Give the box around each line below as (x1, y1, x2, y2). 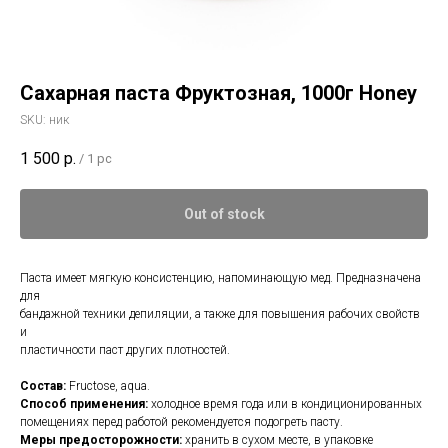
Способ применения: (20, 397, 151, 412)
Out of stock (183, 206, 265, 223)
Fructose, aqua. (66, 379, 150, 394)
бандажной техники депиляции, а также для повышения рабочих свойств (20, 307, 420, 322)
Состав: (20, 379, 66, 394)
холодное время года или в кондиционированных (151, 397, 422, 412)
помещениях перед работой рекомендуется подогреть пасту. (20, 415, 343, 430)
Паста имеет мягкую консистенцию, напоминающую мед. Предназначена (20, 271, 421, 286)
